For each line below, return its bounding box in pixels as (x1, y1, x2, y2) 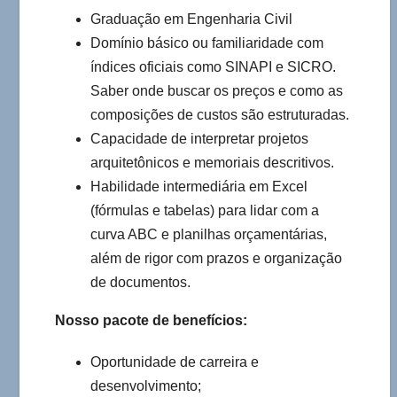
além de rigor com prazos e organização (90, 251, 342, 267)
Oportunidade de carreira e (90, 354, 259, 370)
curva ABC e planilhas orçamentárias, (90, 227, 327, 243)
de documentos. (90, 275, 191, 291)
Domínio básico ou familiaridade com (90, 35, 323, 51)
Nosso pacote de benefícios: (55, 313, 247, 329)
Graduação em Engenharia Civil (90, 12, 292, 27)
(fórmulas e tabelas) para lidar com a (90, 203, 319, 219)
